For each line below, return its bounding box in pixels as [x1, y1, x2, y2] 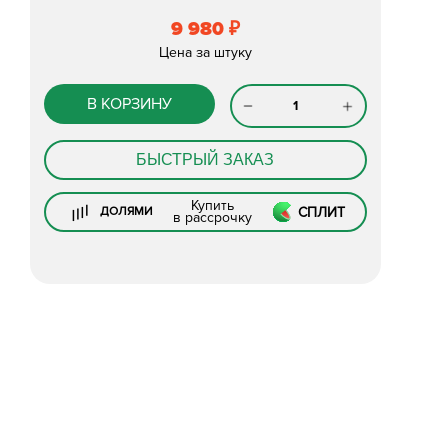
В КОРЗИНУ [86, 94, 172, 114]
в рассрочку [173, 209, 253, 226]
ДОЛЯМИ [100, 204, 154, 219]
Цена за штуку [158, 44, 252, 61]
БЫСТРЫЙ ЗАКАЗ [136, 151, 275, 168]
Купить [191, 197, 235, 214]
